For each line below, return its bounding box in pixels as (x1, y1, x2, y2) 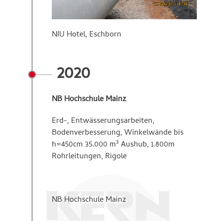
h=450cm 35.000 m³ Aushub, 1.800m (52, 138, 175, 151)
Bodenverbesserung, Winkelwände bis (52, 126, 184, 140)
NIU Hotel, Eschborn (52, 28, 123, 41)
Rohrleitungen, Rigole (52, 150, 127, 163)
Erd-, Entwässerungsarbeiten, (52, 114, 154, 128)
